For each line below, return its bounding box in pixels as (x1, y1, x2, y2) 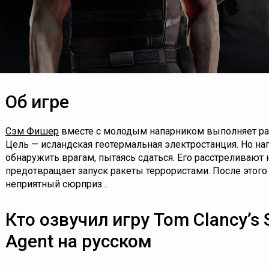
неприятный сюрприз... (5, 178, 107, 190)
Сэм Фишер (5, 125, 59, 137)
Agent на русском (5, 231, 152, 252)
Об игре (5, 91, 69, 112)
